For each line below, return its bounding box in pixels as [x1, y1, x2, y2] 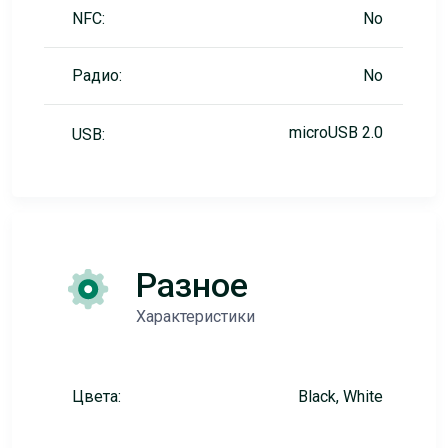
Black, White [298, 387, 383, 406]
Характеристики [136, 307, 255, 326]
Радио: [72, 66, 122, 85]
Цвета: [72, 387, 121, 406]
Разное [136, 265, 248, 305]
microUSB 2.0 [289, 123, 383, 142]
